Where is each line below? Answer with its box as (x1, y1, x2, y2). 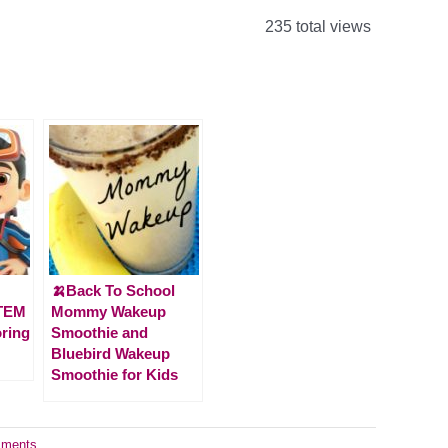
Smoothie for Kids (51, 365, 178, 383)
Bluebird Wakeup (51, 344, 170, 362)
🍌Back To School (51, 281, 175, 299)
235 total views (261, 18, 371, 35)
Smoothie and (51, 323, 148, 341)
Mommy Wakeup (51, 302, 166, 320)
